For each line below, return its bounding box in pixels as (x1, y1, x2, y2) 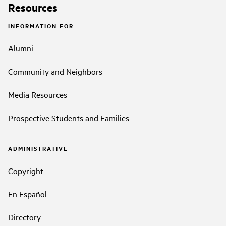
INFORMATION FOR (8, 22, 74, 30)
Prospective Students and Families (8, 112, 129, 124)
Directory (8, 211, 41, 222)
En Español (8, 188, 47, 199)
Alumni (8, 42, 33, 54)
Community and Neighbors (8, 66, 102, 77)
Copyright (8, 164, 43, 176)
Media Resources (8, 89, 67, 100)
